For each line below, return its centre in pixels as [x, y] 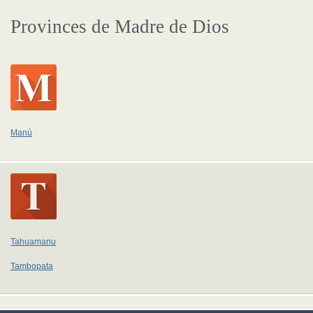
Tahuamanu [33, 242]
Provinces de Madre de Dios [120, 27]
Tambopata [32, 266]
